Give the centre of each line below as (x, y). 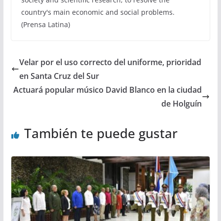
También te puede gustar (101, 133)
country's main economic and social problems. (98, 12)
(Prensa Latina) (45, 24)
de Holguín (182, 103)
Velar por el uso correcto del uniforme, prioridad (110, 62)
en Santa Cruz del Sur (59, 76)
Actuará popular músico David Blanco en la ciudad (108, 90)
